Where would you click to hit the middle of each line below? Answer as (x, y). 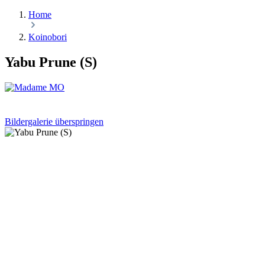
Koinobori (48, 37)
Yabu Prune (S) (51, 62)
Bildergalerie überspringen (54, 121)
